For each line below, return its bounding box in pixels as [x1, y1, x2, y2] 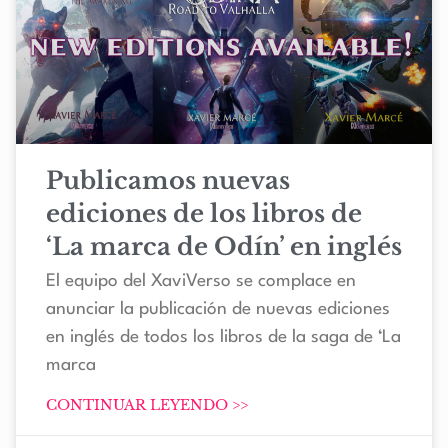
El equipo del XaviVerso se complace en [46, 273, 356, 291]
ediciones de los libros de [46, 199, 362, 229]
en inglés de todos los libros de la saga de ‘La [46, 329, 401, 347]
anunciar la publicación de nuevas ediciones [46, 301, 390, 319]
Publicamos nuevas [46, 166, 290, 196]
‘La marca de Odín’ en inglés [46, 232, 402, 262]
